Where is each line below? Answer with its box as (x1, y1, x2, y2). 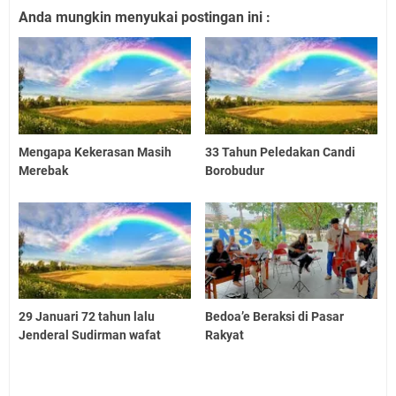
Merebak (19, 163, 68, 178)
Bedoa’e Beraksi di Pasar (205, 309, 345, 324)
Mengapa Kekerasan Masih (19, 144, 171, 159)
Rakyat (205, 328, 245, 343)
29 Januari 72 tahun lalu (19, 309, 155, 324)
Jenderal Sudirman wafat (19, 328, 161, 343)
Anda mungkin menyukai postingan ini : (19, 8, 270, 26)
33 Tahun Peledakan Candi (205, 144, 356, 159)
